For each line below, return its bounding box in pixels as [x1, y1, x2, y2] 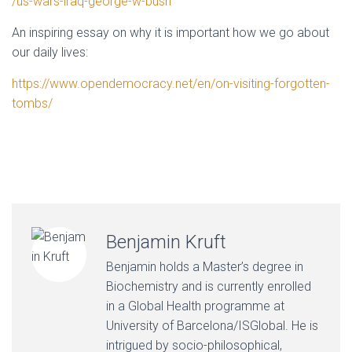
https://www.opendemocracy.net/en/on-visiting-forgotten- [12, 76, 330, 91]
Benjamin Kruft [106, 231, 226, 253]
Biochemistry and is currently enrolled [106, 279, 311, 294]
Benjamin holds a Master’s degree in [106, 259, 303, 274]
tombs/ [12, 96, 53, 111]
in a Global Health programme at [106, 299, 284, 313]
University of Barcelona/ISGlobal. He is [106, 318, 318, 333]
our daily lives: [12, 45, 88, 60]
